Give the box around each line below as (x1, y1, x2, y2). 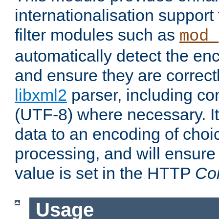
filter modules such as (15, 25, 179, 44)
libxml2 (15, 86, 67, 105)
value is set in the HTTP (15, 164, 195, 183)
